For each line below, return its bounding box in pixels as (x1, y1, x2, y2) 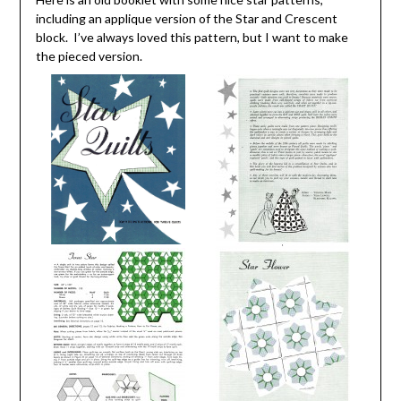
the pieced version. (35, 48, 142, 64)
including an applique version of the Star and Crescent (35, 11, 337, 27)
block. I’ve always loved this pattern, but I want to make (35, 30, 348, 46)
